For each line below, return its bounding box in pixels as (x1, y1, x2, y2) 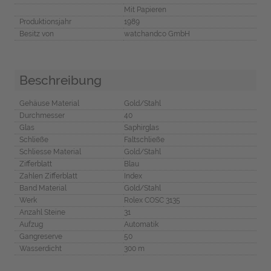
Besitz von (19, 29, 54, 38)
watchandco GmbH (123, 29, 190, 38)
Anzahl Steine (19, 208, 65, 217)
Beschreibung (19, 72, 102, 88)
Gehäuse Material (19, 99, 79, 108)
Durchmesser (19, 111, 65, 120)
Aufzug (19, 220, 43, 229)
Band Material (19, 184, 67, 193)
